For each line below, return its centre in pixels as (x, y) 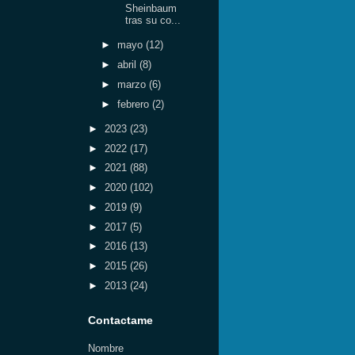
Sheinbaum (151, 8)
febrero (134, 104)
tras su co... (153, 20)
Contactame (120, 321)
